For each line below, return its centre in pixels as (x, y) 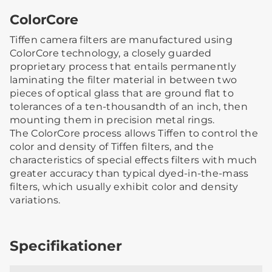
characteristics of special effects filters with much (134, 160)
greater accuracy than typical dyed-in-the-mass (129, 173)
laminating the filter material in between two (124, 80)
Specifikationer (66, 245)
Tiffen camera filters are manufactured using (121, 39)
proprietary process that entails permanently (123, 66)
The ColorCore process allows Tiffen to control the (134, 133)
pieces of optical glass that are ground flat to (122, 93)
